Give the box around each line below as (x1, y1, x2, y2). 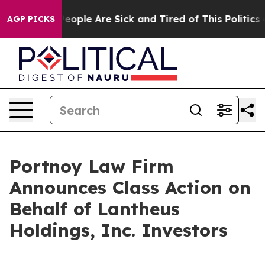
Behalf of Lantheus (9, 198, 180, 220)
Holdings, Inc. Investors (9, 219, 228, 241)
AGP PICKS (7, 14, 55, 24)
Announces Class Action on (9, 176, 251, 199)
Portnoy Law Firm (9, 155, 174, 177)
